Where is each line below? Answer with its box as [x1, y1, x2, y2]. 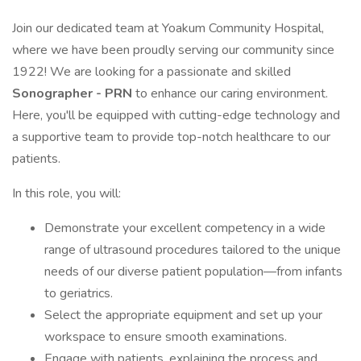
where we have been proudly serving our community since [12, 41, 334, 59]
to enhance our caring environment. [135, 85, 328, 102]
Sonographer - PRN [12, 85, 135, 102]
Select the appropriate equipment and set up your [44, 306, 322, 324]
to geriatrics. [44, 284, 113, 302]
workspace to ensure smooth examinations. [44, 328, 287, 346]
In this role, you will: [12, 185, 121, 202]
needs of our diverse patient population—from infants [44, 263, 342, 280]
